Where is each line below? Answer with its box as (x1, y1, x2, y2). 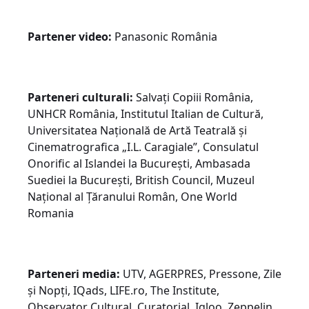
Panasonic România (112, 28, 217, 44)
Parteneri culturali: (28, 89, 133, 105)
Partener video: (28, 28, 112, 44)
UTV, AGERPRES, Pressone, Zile (120, 266, 281, 281)
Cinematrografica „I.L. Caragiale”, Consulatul (28, 139, 259, 154)
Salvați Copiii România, (133, 89, 253, 105)
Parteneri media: (28, 266, 120, 281)
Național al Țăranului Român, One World (28, 188, 237, 204)
